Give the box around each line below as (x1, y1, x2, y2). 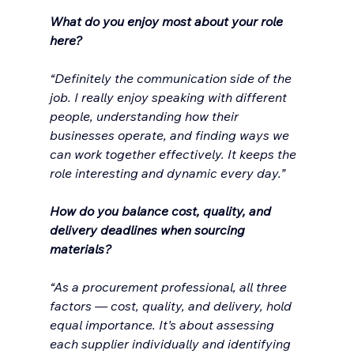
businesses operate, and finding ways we (49, 127, 292, 144)
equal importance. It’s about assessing (49, 317, 277, 333)
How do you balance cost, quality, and (49, 203, 274, 220)
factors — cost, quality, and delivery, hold (49, 298, 295, 314)
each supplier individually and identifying (49, 336, 294, 352)
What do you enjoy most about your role (49, 13, 286, 30)
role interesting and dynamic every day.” (49, 165, 285, 182)
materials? (49, 241, 111, 258)
